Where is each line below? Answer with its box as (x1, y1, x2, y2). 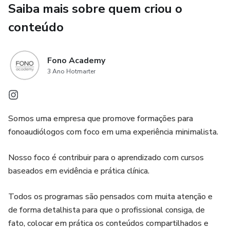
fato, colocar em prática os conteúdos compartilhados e (8, 218, 208, 229)
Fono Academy (47, 55, 105, 66)
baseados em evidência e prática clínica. (8, 165, 149, 177)
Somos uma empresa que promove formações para (8, 113, 193, 124)
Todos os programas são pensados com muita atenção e (8, 191, 213, 202)
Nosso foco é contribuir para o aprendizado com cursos (8, 152, 204, 163)
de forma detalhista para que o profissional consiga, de (8, 204, 205, 216)
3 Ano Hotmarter (47, 67, 95, 75)
